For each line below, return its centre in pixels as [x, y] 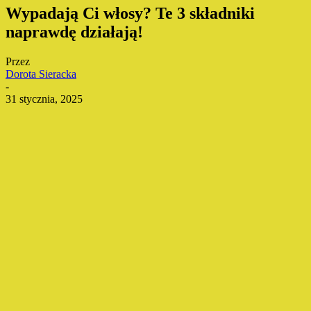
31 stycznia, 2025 [44, 99]
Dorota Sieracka [41, 74]
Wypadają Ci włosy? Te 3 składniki [130, 14]
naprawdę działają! [74, 32]
